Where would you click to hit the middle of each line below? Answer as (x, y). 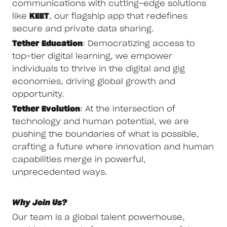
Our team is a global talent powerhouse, (99, 218)
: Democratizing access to (139, 43)
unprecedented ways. (60, 172)
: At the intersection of (128, 109)
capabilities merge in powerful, (79, 159)
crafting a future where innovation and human (113, 147)
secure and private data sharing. (83, 29)
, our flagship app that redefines (118, 16)
